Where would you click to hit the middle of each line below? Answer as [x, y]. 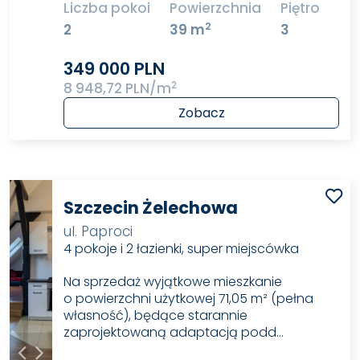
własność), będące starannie [156, 315]
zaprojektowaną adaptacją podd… [174, 332]
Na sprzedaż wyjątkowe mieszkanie [173, 281]
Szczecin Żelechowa [151, 207]
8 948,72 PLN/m [118, 89]
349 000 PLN [115, 69]
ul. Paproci [98, 231]
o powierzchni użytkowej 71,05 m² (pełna [189, 298]
